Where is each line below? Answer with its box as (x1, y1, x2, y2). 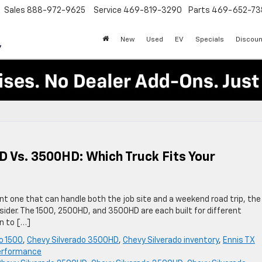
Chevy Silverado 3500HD (27, 236, 119, 244)
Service (94, 6, 122, 15)
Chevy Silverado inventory (123, 236, 219, 244)
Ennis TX (223, 236, 255, 244)
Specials (195, 36, 224, 44)
